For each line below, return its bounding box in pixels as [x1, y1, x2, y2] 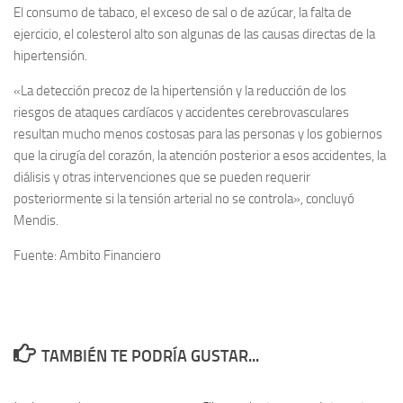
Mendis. [13, 212, 58, 228]
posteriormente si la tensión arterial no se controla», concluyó [13, 191, 354, 207]
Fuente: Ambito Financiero [13, 247, 161, 264]
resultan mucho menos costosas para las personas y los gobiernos [13, 126, 382, 142]
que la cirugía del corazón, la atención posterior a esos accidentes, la [13, 148, 386, 164]
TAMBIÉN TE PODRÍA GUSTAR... [40, 346, 259, 366]
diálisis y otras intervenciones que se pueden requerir [13, 169, 310, 185]
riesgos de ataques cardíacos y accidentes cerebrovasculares [13, 104, 349, 121]
